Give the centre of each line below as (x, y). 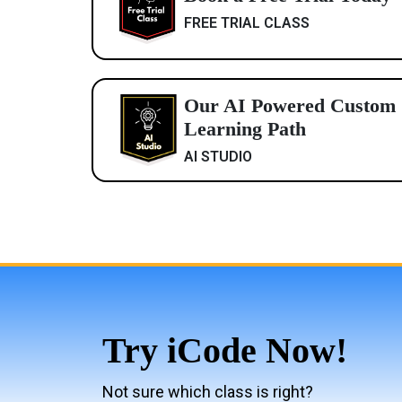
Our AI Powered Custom (290, 106)
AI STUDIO (218, 157)
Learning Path (245, 129)
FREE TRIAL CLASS (247, 23)
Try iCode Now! (225, 350)
